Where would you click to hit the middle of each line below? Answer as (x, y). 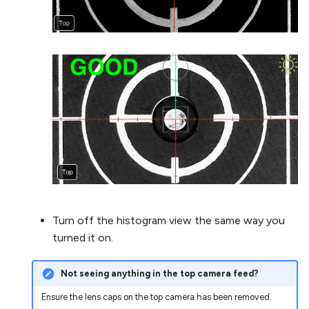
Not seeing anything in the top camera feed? (159, 273)
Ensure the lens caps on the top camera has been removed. (156, 297)
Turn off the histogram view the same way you (169, 221)
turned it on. (83, 238)
